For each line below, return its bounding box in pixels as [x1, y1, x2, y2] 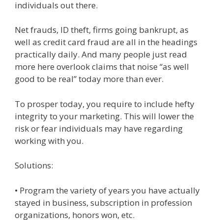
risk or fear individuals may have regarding [15, 122, 183, 134]
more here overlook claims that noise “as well [15, 61, 189, 72]
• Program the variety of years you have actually [15, 184, 200, 196]
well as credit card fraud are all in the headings [15, 36, 197, 48]
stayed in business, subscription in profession [15, 196, 192, 208]
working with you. [15, 135, 83, 146]
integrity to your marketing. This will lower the [15, 110, 194, 122]
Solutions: [15, 160, 53, 171]
